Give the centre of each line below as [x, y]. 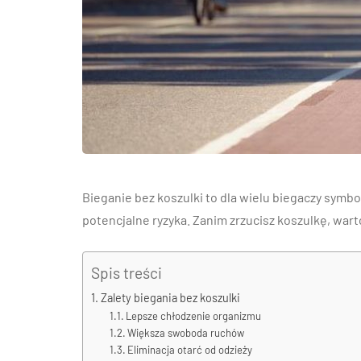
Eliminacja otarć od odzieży [190, 350]
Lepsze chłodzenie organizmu [194, 316]
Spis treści [127, 273]
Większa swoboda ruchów [186, 333]
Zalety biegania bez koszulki [170, 298]
